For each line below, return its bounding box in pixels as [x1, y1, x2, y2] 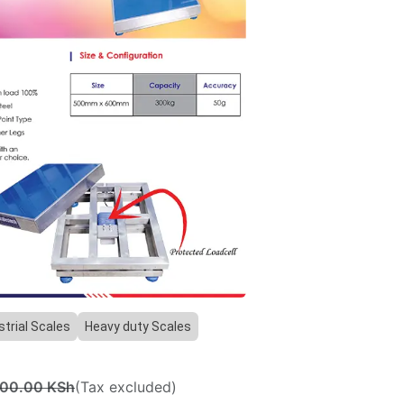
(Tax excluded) [75, 378, 177, 397]
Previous [221, 276, 277, 294]
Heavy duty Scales [85, 319, 191, 335]
